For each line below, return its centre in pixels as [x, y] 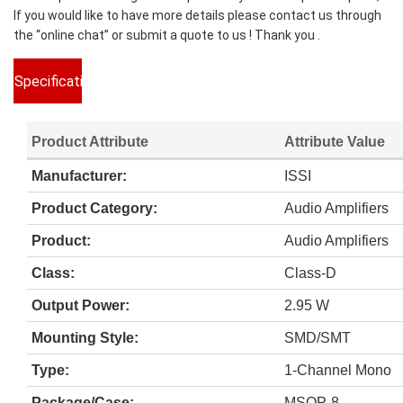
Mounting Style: [85, 337]
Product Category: [94, 208]
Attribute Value [335, 141]
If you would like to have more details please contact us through [197, 15]
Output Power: [81, 305]
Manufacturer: [79, 175]
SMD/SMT [318, 337]
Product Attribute [90, 141]
